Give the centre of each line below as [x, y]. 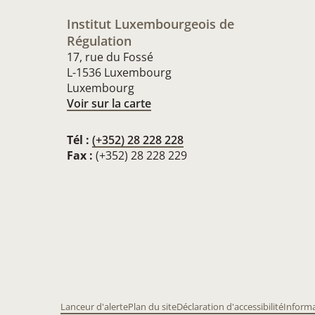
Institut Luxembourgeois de [150, 24]
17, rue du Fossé [110, 57]
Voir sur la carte [109, 103]
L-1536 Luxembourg [119, 72]
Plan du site [152, 307]
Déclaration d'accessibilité [230, 307]
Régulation [99, 41]
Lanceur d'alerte [94, 307]
